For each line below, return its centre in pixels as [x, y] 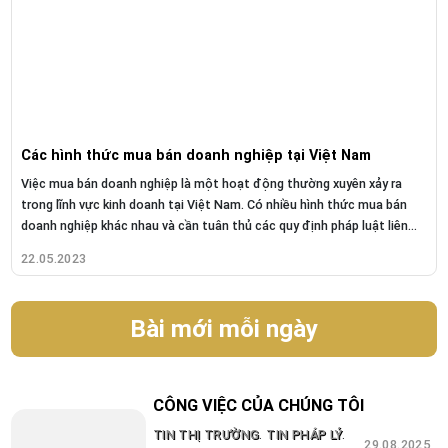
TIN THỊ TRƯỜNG [206, 434]
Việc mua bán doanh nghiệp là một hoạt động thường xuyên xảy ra [211, 184]
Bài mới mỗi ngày [224, 329]
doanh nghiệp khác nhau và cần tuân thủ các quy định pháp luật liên [214, 226]
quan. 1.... [47, 247]
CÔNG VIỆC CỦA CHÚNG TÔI [258, 406]
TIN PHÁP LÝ [304, 434]
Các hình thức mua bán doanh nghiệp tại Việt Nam [195, 155]
